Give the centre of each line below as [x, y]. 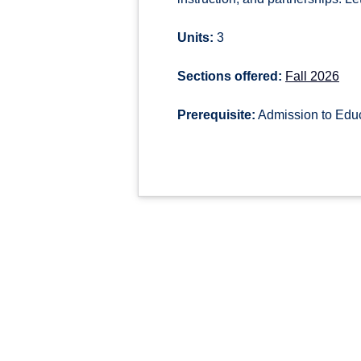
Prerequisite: [216, 115]
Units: [195, 37]
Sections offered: [230, 76]
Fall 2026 [312, 76]
